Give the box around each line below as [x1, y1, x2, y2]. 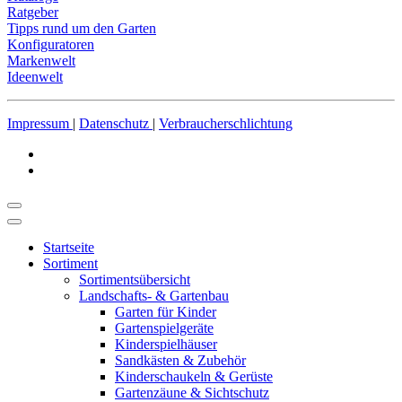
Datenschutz [79, 115, 153, 131]
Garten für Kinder [115, 303, 216, 319]
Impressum [7, 115, 73, 131]
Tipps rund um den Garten [7, 20, 156, 36]
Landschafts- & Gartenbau [79, 287, 229, 303]
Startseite [43, 239, 94, 255]
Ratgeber [7, 4, 58, 20]
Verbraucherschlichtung [159, 115, 293, 131]
